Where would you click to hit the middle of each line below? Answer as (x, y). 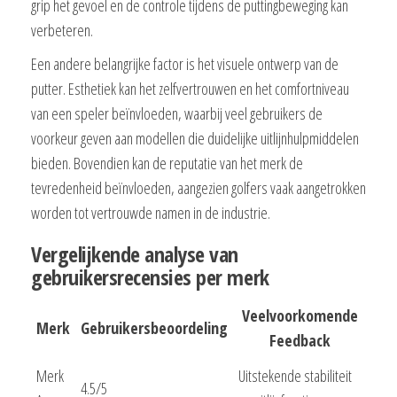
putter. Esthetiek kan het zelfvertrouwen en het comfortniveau (190, 89)
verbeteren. (62, 31)
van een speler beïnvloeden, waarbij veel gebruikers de (177, 114)
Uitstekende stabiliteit (295, 376)
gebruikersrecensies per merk (150, 277)
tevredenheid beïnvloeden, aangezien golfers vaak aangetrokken (198, 188)
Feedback (300, 341)
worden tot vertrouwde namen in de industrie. (151, 213)
